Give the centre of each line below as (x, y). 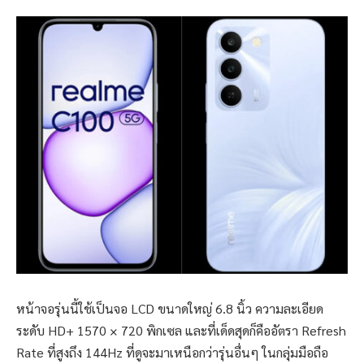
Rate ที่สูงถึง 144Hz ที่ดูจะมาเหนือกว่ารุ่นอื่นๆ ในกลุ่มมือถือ (172, 352)
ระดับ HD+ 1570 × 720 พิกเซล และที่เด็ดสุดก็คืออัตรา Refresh (181, 330)
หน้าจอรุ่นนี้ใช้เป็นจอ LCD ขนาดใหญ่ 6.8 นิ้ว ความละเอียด (170, 308)
